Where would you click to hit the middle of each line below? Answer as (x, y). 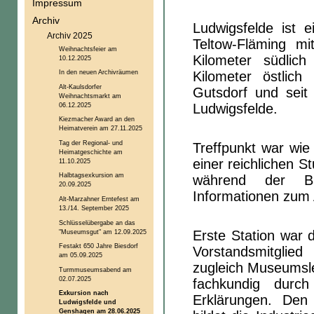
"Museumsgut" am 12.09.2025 (102, 231)
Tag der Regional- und (90, 142)
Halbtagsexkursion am (91, 175)
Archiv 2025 (69, 36)
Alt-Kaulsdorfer (80, 86)
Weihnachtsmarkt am (90, 95)
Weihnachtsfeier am (88, 48)
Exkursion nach (83, 293)
